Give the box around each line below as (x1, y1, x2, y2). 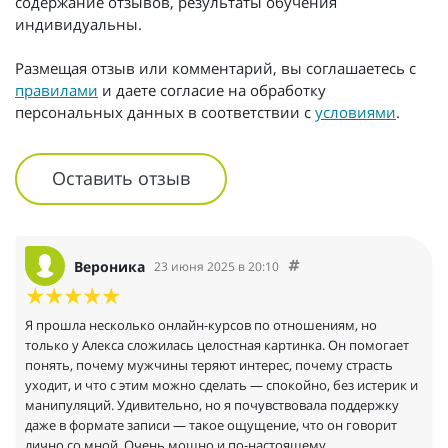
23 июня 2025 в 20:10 (154, 257, 279, 275)
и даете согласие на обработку (98, 79, 326, 100)
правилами (15, 79, 98, 100)
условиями (315, 101, 396, 122)
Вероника (74, 256, 145, 276)
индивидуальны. (15, 13, 142, 34)
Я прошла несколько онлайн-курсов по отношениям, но (25, 316, 377, 335)
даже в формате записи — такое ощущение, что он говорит (25, 416, 397, 435)
